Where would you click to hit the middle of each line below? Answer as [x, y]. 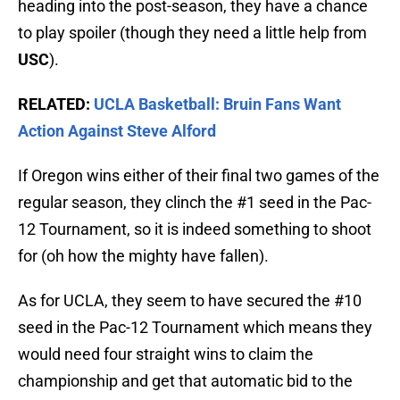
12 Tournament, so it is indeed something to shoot [195, 229]
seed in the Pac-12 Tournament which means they [195, 328]
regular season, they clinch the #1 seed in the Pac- [195, 203]
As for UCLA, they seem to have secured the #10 [190, 301]
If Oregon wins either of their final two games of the [199, 176]
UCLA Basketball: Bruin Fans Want [217, 104]
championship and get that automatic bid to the [185, 381]
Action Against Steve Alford [117, 131]
